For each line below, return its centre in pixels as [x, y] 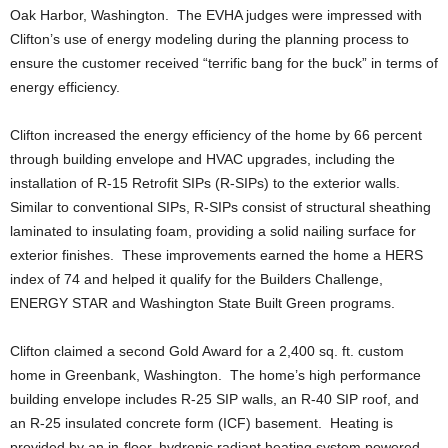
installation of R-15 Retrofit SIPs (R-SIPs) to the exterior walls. [207, 183]
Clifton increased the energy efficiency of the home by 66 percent [216, 135]
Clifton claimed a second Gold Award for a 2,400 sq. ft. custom [207, 351]
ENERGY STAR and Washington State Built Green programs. [202, 303]
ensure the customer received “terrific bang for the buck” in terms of [224, 63]
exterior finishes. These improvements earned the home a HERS [216, 255]
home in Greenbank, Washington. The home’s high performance [215, 375]
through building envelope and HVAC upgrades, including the [202, 159]
